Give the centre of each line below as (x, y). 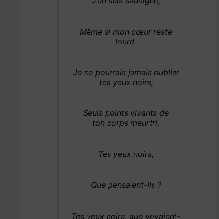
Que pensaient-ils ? (126, 185)
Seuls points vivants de (126, 113)
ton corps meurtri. (126, 123)
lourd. (126, 41)
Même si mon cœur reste (126, 32)
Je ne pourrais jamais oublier (126, 72)
